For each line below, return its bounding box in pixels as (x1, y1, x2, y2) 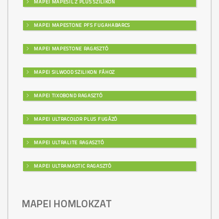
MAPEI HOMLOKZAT (22, 196, 112, 211)
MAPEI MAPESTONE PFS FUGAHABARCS (32, 21, 131, 29)
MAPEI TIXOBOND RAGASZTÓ (32, 91, 103, 99)
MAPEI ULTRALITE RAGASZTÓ (32, 138, 104, 146)
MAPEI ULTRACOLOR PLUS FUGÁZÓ (32, 115, 118, 123)
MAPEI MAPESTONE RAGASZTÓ (32, 44, 109, 52)
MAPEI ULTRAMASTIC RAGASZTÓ (32, 162, 111, 170)
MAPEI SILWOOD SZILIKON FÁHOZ (32, 68, 115, 76)
